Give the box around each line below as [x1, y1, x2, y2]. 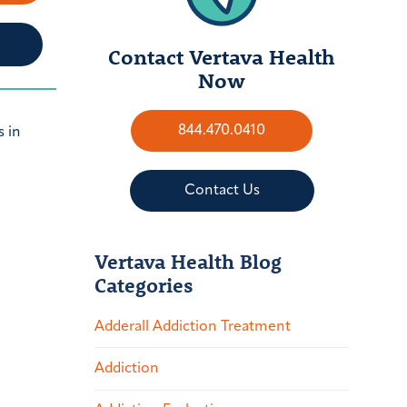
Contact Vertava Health [108, 42, 335, 70]
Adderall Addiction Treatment [94, 319, 291, 334]
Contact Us [184, 183, 260, 198]
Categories [94, 271, 194, 298]
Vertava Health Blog [94, 247, 282, 274]
